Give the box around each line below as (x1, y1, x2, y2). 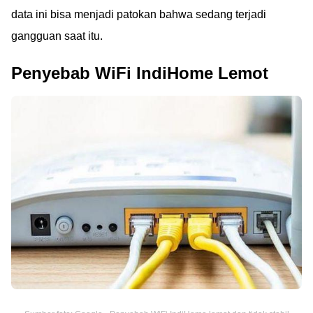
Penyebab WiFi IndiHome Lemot (11, 64, 268, 83)
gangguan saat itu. (11, 30, 103, 43)
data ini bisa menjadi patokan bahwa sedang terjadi (11, 8, 266, 21)
